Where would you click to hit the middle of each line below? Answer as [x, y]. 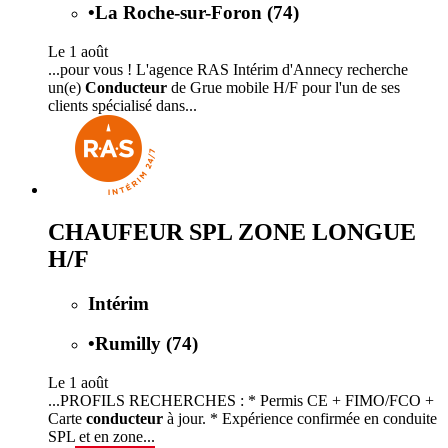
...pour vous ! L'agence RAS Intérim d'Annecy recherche [228, 69]
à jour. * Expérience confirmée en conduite [300, 419]
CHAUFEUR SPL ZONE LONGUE [232, 231]
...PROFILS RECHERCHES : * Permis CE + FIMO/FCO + [241, 401]
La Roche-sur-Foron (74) [197, 13]
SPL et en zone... [101, 437]
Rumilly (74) [146, 344]
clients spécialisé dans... [122, 105]
